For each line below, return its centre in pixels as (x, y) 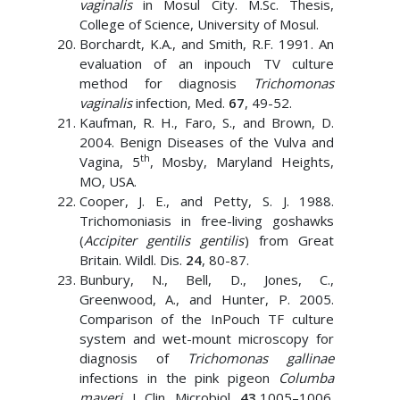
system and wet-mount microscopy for (207, 338)
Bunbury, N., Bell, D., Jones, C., (207, 279)
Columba (307, 378)
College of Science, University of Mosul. (199, 24)
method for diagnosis (167, 83)
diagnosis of (133, 358)
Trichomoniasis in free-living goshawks (207, 221)
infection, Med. (182, 103)
